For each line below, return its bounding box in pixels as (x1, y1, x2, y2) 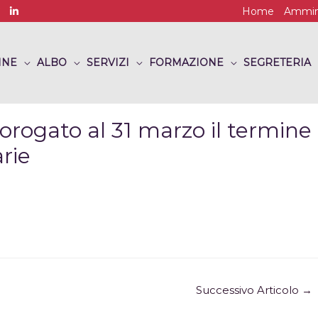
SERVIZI (87, 56, 129, 70)
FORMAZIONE (149, 56, 224, 70)
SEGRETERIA (243, 56, 311, 70)
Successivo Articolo (196, 284, 302, 297)
